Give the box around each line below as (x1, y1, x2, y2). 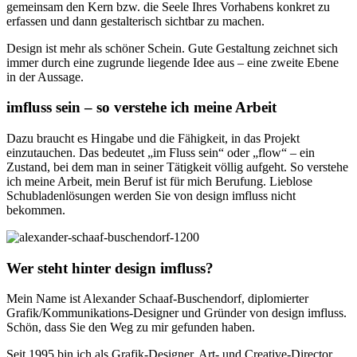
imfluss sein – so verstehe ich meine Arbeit (6, 99, 277, 116)
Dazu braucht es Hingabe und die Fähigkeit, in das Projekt (6, 131, 300, 145)
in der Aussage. (6, 69, 84, 84)
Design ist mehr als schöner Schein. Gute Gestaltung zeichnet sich (6, 41, 338, 55)
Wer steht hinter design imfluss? (6, 259, 214, 277)
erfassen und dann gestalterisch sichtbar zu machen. (6, 14, 265, 28)
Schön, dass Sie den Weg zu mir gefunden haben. (6, 320, 255, 335)
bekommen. (6, 202, 65, 217)
